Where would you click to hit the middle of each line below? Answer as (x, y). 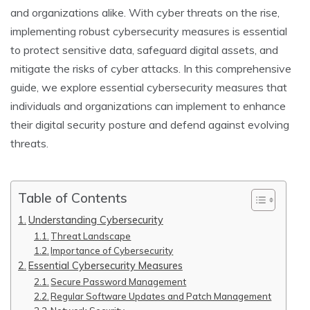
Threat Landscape (91, 236)
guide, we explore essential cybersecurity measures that (149, 88)
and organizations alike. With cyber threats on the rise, (145, 13)
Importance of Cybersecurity (112, 251)
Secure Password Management (119, 282)
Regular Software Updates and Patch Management (161, 297)
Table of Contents (73, 198)
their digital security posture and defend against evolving (150, 125)
